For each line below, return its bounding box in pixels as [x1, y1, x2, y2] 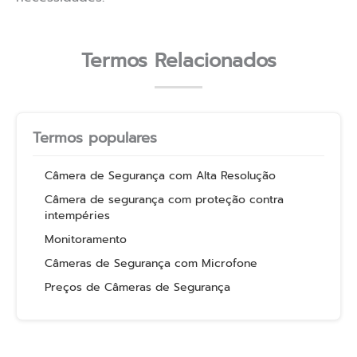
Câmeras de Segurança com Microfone [45, 255, 257, 273]
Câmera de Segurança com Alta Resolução [45, 167, 276, 185]
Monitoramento [45, 231, 127, 249]
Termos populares [33, 127, 157, 150]
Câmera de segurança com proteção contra [45, 191, 284, 209]
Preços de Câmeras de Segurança [45, 279, 230, 296]
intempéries [45, 207, 110, 225]
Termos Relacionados [80, 46, 277, 76]
